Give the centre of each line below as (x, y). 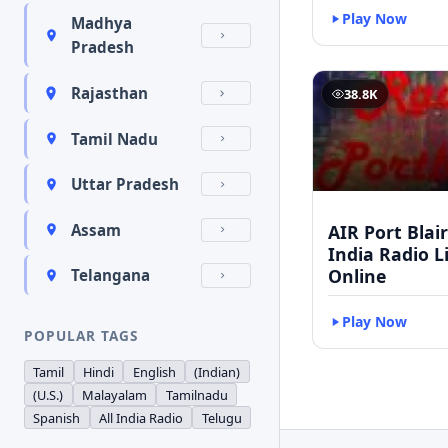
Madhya (101, 23)
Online (357, 275)
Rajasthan (109, 92)
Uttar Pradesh (125, 184)
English (154, 371)
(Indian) (217, 371)
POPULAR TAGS (81, 336)
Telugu (221, 417)
